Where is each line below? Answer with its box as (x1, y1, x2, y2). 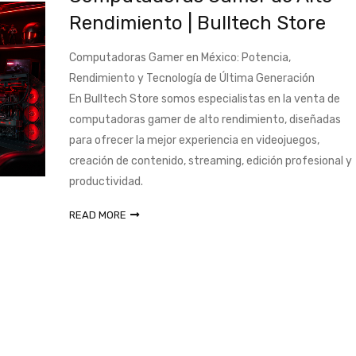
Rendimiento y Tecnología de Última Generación (68, 72, 315, 85)
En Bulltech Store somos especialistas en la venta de (68, 92, 340, 106)
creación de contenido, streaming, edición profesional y (68, 154, 352, 168)
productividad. (68, 175, 143, 188)
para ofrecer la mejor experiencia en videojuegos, (68, 133, 319, 147)
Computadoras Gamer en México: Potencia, (68, 51, 291, 64)
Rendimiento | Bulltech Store (68, 12, 326, 34)
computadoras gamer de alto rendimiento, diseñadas (68, 113, 341, 126)
